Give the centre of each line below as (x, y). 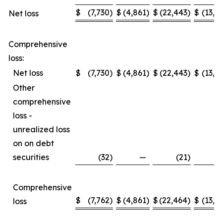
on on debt (33, 143)
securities (31, 157)
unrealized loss (41, 130)
